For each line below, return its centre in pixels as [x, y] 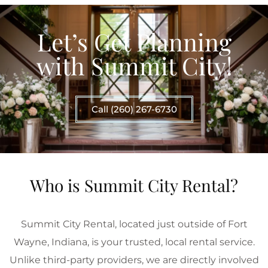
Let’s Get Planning [134, 41]
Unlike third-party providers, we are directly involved [134, 260]
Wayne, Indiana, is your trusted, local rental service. [134, 242]
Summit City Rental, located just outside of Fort [134, 224]
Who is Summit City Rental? [134, 185]
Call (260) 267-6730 [134, 109]
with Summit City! [134, 65]
